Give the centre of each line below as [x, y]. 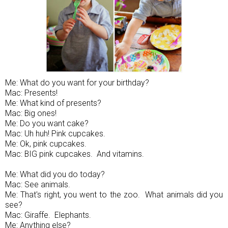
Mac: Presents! [31, 93]
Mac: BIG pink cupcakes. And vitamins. [75, 154]
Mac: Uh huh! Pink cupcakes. [55, 133]
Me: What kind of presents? [53, 103]
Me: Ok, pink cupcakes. [46, 144]
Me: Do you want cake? [47, 123]
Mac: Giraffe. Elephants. [48, 215]
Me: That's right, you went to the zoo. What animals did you [114, 194]
